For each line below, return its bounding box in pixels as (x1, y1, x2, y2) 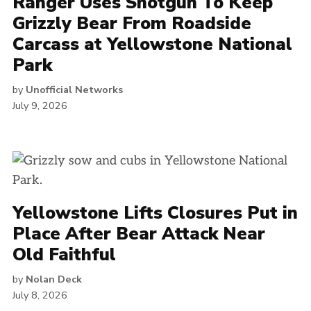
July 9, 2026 (12, 99, 67, 112)
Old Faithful (12, 243, 116, 267)
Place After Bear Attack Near (12, 222, 265, 246)
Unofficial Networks (26, 83, 123, 96)
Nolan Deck (26, 272, 82, 286)
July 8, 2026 (12, 288, 67, 302)
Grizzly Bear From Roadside (12, 12, 251, 35)
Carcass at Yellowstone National (12, 33, 292, 56)
